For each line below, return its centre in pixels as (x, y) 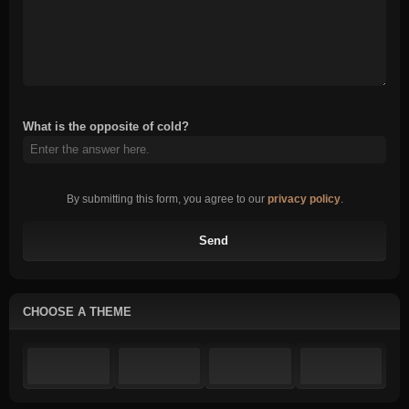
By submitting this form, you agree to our (167, 199)
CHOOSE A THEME (77, 311)
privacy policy (304, 199)
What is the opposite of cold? (106, 126)
